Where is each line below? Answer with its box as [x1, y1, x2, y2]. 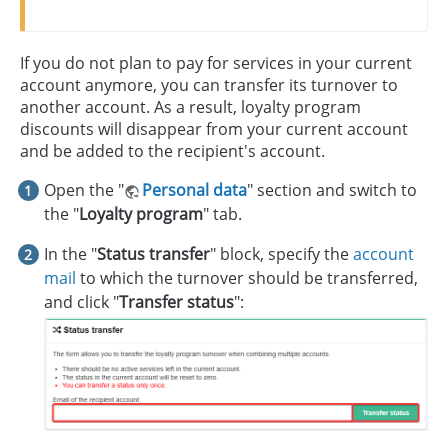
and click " [44, 290, 119, 313]
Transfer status [119, 290, 234, 313]
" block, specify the [210, 242, 353, 265]
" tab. [203, 202, 242, 225]
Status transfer [97, 242, 210, 265]
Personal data [142, 178, 247, 201]
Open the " [44, 178, 124, 201]
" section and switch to [247, 178, 417, 201]
